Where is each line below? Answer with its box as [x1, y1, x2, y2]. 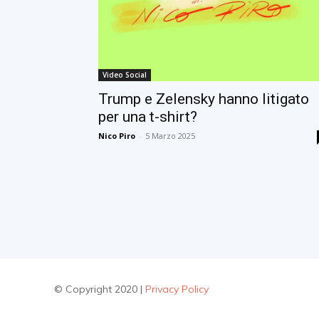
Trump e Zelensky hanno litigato [98, 90, 309, 108]
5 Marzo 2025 [145, 130, 195, 142]
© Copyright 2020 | [54, 282, 145, 296]
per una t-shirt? [98, 108, 197, 126]
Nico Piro [98, 130, 135, 142]
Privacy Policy [145, 282, 209, 296]
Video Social [103, 70, 147, 80]
